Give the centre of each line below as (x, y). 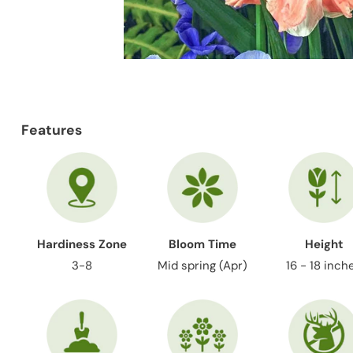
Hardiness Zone (82, 244)
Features (51, 130)
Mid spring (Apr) (203, 265)
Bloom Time (203, 244)
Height (324, 244)
